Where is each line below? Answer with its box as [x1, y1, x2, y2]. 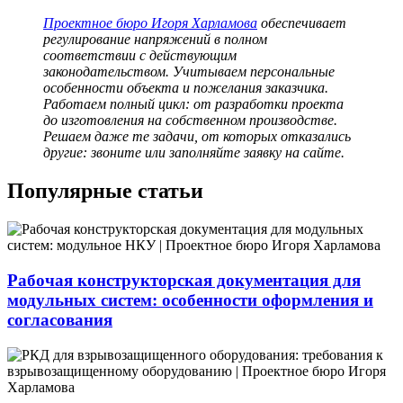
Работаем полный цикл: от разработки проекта [43, 96, 344, 112]
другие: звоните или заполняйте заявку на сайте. [43, 145, 345, 161]
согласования [7, 309, 112, 329]
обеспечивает [257, 15, 346, 31]
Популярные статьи [7, 179, 203, 203]
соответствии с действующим [43, 48, 237, 64]
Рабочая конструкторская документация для [7, 270, 361, 290]
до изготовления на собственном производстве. [43, 112, 337, 129]
